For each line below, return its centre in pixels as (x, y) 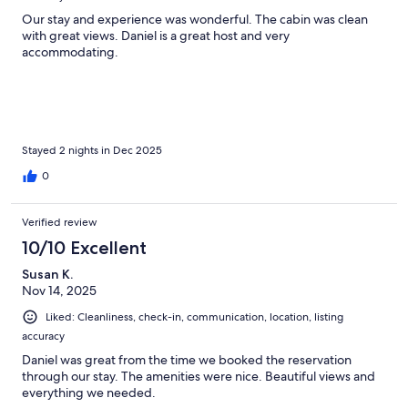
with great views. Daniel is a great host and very (156, 35)
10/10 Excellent (84, 247)
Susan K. (47, 274)
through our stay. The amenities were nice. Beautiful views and (199, 376)
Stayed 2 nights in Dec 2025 (92, 150)
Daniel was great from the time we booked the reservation (187, 359)
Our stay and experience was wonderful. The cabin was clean (195, 19)
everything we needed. (89, 392)
